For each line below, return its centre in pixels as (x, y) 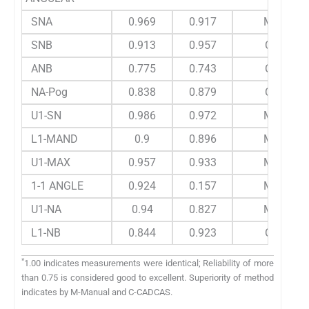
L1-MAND (52, 139)
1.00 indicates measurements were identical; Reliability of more (149, 263)
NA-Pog (47, 92)
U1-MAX (48, 162)
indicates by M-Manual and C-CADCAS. (97, 292)
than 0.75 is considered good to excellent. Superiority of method (148, 277)
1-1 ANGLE (54, 186)
